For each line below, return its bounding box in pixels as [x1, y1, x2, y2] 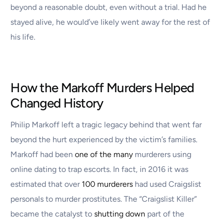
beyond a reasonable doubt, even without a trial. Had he [10, 2, 207, 12]
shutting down [94, 209, 146, 219]
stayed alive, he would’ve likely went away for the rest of [10, 17, 211, 27]
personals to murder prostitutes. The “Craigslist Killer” [10, 194, 197, 204]
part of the [145, 209, 185, 219]
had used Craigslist [133, 179, 202, 189]
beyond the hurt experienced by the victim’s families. [10, 135, 198, 145]
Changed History [10, 95, 104, 111]
